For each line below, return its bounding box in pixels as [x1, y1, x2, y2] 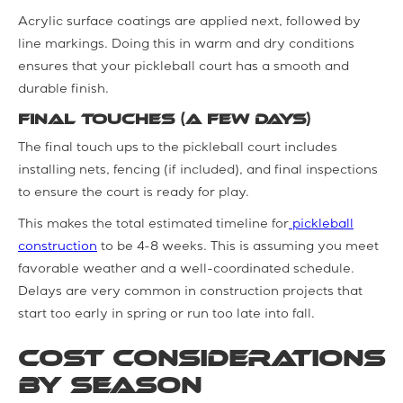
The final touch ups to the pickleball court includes [18, 141, 337, 155]
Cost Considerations [18, 344, 385, 372]
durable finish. [18, 83, 109, 96]
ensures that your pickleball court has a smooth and [18, 60, 349, 74]
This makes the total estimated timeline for [18, 218, 289, 231]
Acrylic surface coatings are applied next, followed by [18, 15, 361, 29]
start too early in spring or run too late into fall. [18, 308, 315, 321]
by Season [18, 371, 201, 399]
